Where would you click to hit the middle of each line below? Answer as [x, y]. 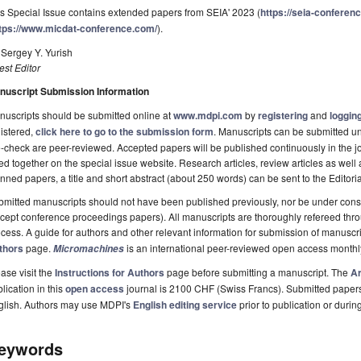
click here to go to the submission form [124, 132]
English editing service [185, 305]
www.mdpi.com [208, 116]
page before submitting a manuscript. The [257, 272]
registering [283, 116]
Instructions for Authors [110, 273]
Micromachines [89, 249]
